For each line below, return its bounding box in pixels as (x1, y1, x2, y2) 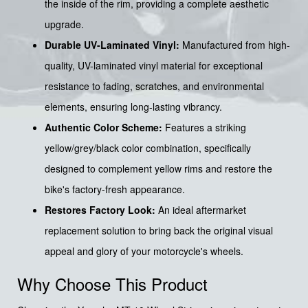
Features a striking (162, 120, 246, 134)
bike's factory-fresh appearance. (45, 181, 185, 196)
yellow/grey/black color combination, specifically (45, 140, 251, 155)
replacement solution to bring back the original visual (45, 223, 273, 237)
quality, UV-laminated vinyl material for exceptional (45, 58, 263, 72)
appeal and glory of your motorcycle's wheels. (45, 243, 243, 258)
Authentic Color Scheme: (45, 120, 162, 134)
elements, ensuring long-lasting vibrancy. (45, 99, 222, 113)
